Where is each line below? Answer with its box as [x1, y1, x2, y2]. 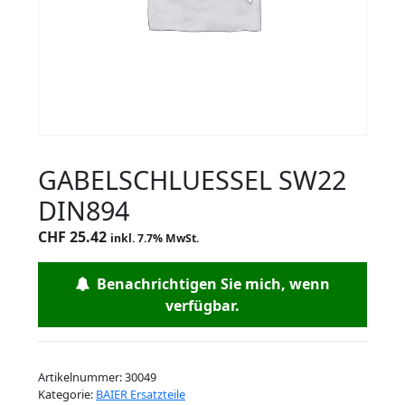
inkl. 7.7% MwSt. [110, 231, 199, 246]
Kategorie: [38, 386, 96, 402]
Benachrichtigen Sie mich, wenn [89, 274, 330, 294]
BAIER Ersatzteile [96, 386, 185, 402]
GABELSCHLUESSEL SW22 [38, 162, 346, 197]
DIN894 [38, 193, 129, 228]
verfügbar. [165, 296, 240, 316]
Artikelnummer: [38, 369, 125, 385]
